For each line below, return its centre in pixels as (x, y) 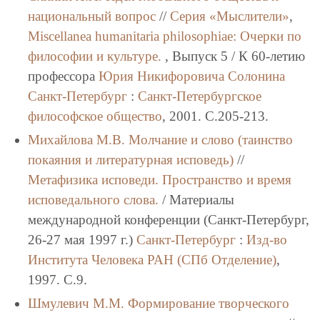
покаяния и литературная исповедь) (130, 160)
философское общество (95, 116)
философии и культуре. (94, 56)
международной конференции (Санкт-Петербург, (168, 220)
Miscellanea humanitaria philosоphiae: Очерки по (164, 36)
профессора (63, 76)
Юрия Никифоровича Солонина (191, 76)
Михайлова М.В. (76, 140)
